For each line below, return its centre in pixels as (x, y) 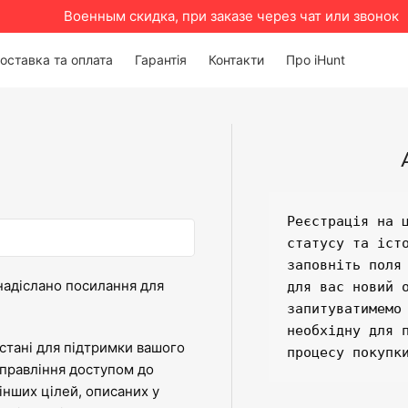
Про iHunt (316, 60)
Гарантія (161, 60)
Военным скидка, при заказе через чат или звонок (231, 16)
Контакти (236, 60)
